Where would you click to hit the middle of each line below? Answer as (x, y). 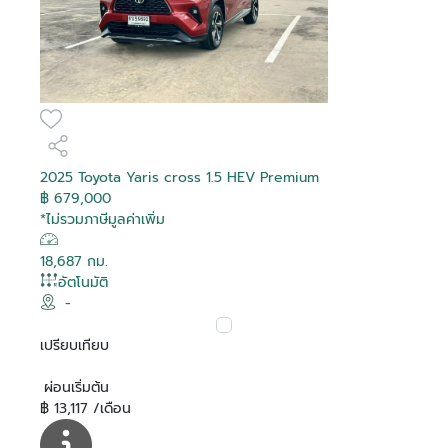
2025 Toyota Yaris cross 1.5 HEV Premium (179, 178)
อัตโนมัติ (83, 283)
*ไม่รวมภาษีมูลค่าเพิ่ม (102, 220)
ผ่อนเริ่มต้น (76, 388)
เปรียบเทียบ (74, 346)
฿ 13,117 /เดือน (85, 409)
